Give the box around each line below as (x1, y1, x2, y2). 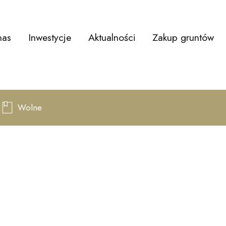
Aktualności (88, 30, 135, 44)
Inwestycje (28, 30, 71, 44)
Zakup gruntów (152, 30, 214, 44)
